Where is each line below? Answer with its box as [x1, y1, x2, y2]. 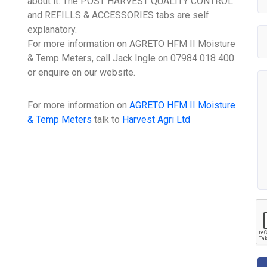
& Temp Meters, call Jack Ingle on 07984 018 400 [27, 52, 235, 64]
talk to [92, 114, 123, 126]
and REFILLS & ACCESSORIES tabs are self [27, 10, 210, 21]
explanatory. [27, 24, 77, 36]
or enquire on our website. [27, 67, 136, 79]
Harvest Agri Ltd [122, 114, 191, 126]
